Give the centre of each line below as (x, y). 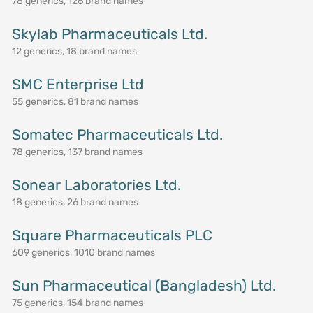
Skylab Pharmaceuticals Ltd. (109, 34)
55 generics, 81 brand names (75, 102)
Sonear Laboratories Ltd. (96, 185)
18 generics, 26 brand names (75, 202)
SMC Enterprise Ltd (78, 84)
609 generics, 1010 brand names (83, 253)
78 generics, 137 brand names (77, 152)
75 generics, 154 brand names (77, 303)
